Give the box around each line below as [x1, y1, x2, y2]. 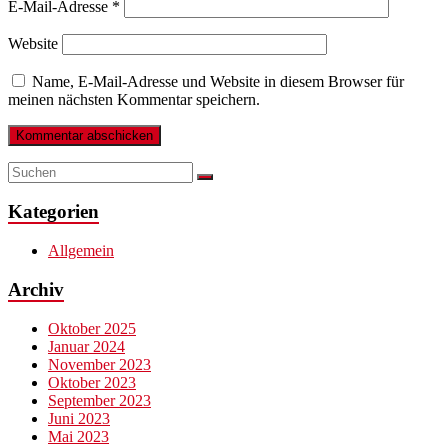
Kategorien [8, 201, 99, 223]
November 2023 [48, 355, 151, 373]
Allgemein [48, 242, 114, 260]
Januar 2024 [48, 337, 125, 355]
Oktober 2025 [48, 319, 136, 337]
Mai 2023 [48, 427, 109, 445]
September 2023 [48, 391, 151, 409]
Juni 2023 [48, 409, 110, 427]
